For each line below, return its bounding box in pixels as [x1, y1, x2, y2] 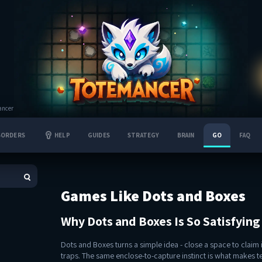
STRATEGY [127, 130, 160, 139]
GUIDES [87, 130, 111, 139]
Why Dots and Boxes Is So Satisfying [61, 213, 260, 229]
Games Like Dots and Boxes [61, 185, 246, 205]
